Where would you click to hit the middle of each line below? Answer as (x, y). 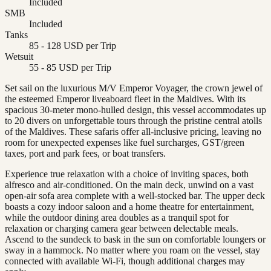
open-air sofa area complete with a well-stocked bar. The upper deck (135, 195)
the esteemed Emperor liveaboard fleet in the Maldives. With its (125, 99)
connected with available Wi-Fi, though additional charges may (125, 261)
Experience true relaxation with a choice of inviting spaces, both (127, 174)
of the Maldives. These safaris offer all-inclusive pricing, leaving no (133, 131)
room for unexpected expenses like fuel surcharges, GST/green (125, 142)
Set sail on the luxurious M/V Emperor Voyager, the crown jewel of (134, 88)
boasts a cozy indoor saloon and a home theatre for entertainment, (129, 206)
